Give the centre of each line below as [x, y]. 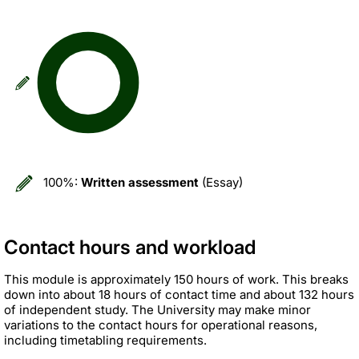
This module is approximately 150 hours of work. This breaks [176, 279]
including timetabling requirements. [105, 340]
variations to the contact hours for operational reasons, [161, 325]
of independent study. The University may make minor [157, 309]
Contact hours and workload [130, 247]
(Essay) [221, 182]
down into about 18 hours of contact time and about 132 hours [179, 294]
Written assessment [140, 182]
